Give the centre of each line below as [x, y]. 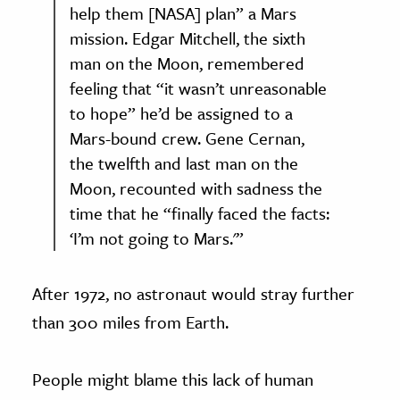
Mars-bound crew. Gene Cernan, [187, 137]
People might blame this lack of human [173, 379]
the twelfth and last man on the [184, 162]
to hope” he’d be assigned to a [181, 112]
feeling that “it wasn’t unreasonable [198, 87]
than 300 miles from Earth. [130, 321]
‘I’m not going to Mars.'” [157, 237]
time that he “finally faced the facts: [200, 212]
